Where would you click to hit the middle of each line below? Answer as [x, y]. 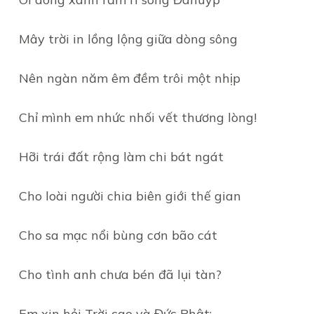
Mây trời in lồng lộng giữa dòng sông [128, 39]
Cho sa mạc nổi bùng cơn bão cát [118, 235]
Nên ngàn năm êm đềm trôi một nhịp [129, 78]
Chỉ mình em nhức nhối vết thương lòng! [137, 117]
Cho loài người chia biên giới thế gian [130, 196]
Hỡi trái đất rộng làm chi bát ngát [121, 157]
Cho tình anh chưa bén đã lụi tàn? [120, 274]
